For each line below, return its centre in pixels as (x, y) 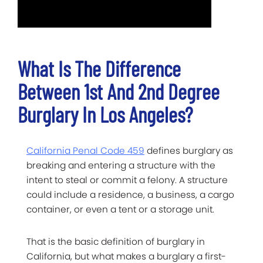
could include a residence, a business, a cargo (130, 194)
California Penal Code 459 (85, 150)
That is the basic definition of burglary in (116, 241)
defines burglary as (189, 150)
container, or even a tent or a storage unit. (120, 209)
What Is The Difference (99, 68)
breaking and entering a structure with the (121, 165)
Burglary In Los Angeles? (105, 114)
